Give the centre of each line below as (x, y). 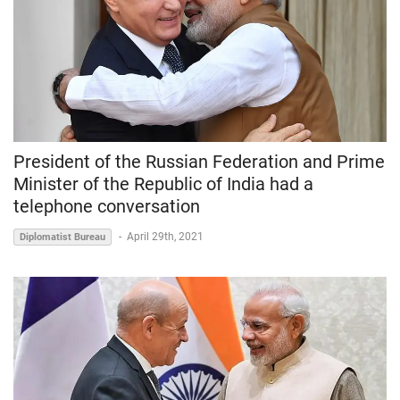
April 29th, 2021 (165, 236)
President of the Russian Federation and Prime (199, 161)
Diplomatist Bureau (62, 237)
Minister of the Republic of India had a (163, 183)
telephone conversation (107, 206)
